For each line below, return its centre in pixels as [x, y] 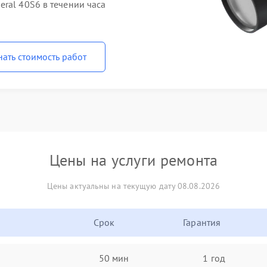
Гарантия [202, 222]
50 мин [114, 258]
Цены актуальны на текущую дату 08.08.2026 [133, 186]
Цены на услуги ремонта [133, 160]
